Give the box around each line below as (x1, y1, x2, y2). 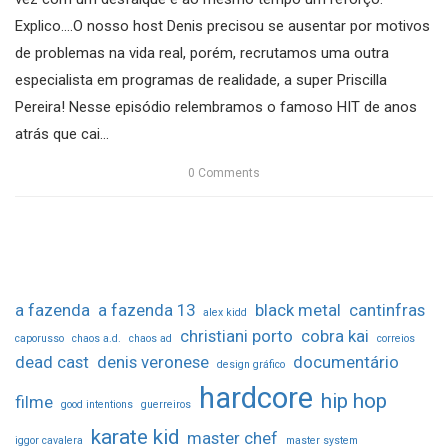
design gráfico (217, 358, 285, 372)
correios (377, 332, 415, 346)
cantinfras (349, 300, 425, 321)
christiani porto (180, 326, 293, 347)
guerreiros (141, 398, 191, 412)
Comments (195, 166, 260, 181)
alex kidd (203, 306, 247, 320)
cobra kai (301, 326, 369, 347)
